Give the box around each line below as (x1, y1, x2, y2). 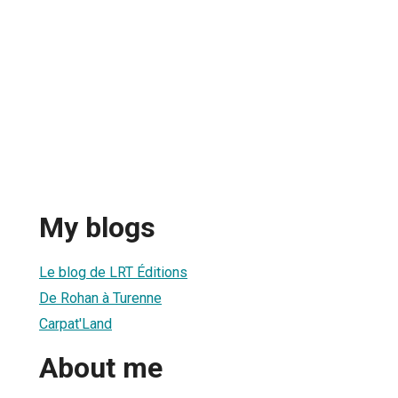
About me (39, 351, 163, 386)
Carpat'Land (39, 314, 112, 332)
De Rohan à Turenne (39, 289, 162, 306)
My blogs (39, 211, 155, 245)
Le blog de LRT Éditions (39, 263, 187, 281)
